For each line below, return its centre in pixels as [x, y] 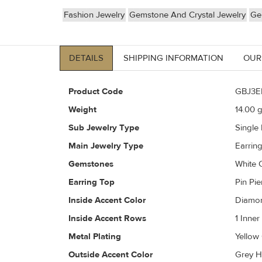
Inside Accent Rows [107, 219]
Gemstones [91, 164]
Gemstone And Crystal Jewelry [187, 15]
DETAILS [86, 58]
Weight [82, 110]
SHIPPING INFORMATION [173, 58]
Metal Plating [95, 237]
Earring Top [92, 182]
